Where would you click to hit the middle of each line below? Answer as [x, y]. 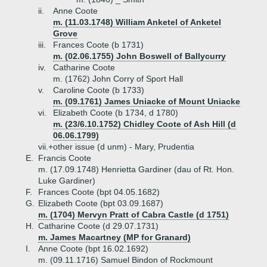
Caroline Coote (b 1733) [99, 90]
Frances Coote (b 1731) [98, 45]
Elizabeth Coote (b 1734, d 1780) [116, 113]
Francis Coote [65, 158]
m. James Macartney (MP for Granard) [114, 237]
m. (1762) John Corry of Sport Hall [118, 79]
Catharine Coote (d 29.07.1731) [98, 226]
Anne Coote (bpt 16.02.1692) [93, 249]
